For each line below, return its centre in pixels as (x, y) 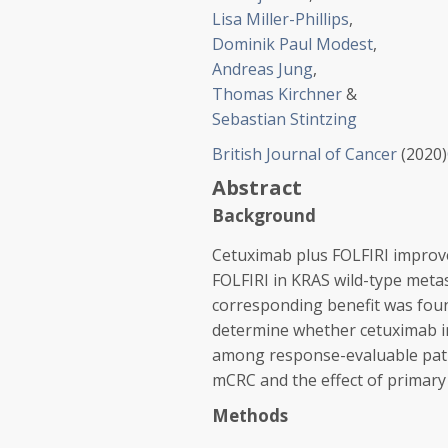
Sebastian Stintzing (284, 119)
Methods (250, 415)
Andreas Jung (262, 69)
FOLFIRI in (251, 280)
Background (264, 215)
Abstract (257, 187)
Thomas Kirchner (277, 94)
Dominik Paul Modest (292, 44)
